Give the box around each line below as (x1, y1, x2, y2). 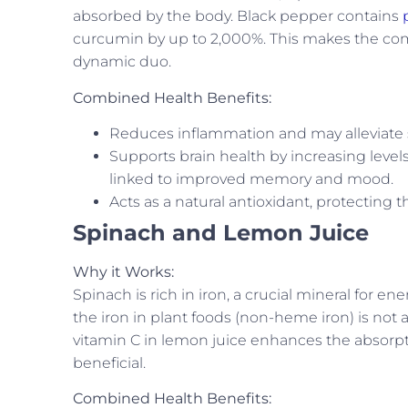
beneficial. (73, 353, 146, 372)
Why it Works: (73, 262, 174, 280)
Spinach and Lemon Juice (73, 219, 369, 246)
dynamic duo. (73, 53, 171, 71)
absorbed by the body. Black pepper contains (73, 7, 403, 25)
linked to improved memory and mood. (109, 169, 393, 188)
